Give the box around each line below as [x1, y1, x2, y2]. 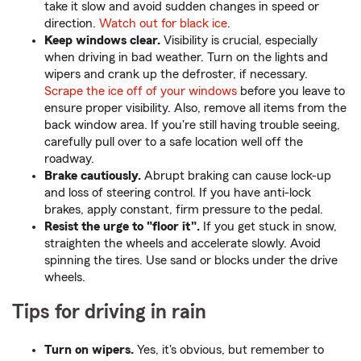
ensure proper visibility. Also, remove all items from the [44, 102, 346, 115]
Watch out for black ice [99, 17, 227, 31]
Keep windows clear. [44, 34, 160, 48]
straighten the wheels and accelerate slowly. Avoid [44, 237, 321, 251]
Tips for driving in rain [12, 302, 206, 323]
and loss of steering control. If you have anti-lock [44, 186, 311, 200]
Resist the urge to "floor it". [44, 220, 200, 234]
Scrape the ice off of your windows [44, 85, 237, 98]
